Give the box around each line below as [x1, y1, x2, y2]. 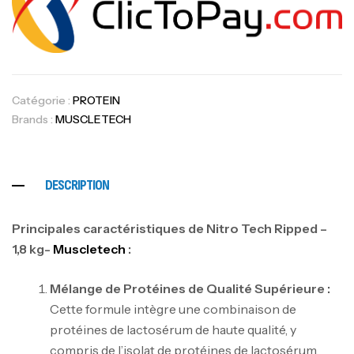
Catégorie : [12, 92, 73, 107]
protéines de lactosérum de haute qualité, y [50, 322, 296, 338]
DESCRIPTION [45, 176, 109, 194]
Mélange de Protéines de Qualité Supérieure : [50, 281, 330, 297]
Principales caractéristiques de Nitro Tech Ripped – [12, 220, 327, 237]
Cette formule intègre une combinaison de [50, 301, 296, 318]
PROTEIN [73, 92, 120, 107]
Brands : [12, 111, 55, 126]
